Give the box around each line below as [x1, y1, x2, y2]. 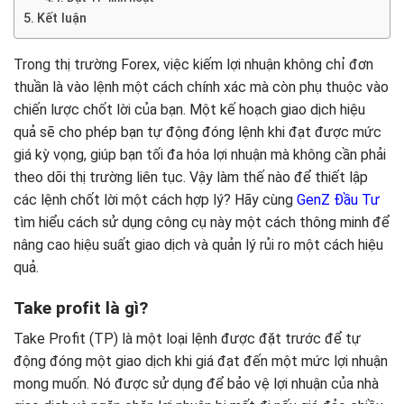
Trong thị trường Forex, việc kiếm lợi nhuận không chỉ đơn [14, 56, 373, 74]
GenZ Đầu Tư [297, 191, 380, 209]
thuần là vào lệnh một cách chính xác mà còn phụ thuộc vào [14, 78, 389, 96]
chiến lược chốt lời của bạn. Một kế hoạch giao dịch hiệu [14, 101, 365, 119]
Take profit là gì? [14, 297, 148, 318]
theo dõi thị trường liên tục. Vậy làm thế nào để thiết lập [14, 169, 368, 187]
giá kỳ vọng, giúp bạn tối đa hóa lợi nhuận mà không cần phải [14, 146, 386, 164]
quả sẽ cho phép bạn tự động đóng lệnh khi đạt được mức [14, 124, 381, 142]
